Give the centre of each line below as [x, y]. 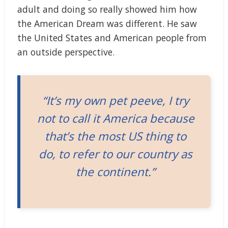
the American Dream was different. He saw [107, 23]
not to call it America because [116, 118]
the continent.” [116, 172]
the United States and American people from [112, 37]
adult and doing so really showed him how [107, 9]
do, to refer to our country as [116, 154]
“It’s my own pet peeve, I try [116, 100]
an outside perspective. [66, 52]
